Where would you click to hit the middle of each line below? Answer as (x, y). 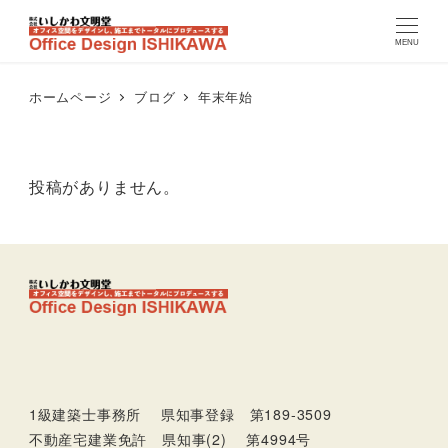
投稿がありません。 (104, 186)
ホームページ (70, 96)
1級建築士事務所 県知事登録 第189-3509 (180, 413)
